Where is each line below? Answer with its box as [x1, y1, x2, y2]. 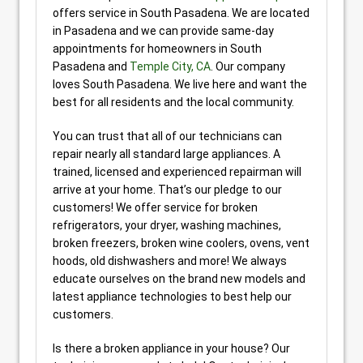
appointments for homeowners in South [53, 42, 262, 55]
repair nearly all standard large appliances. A [53, 147, 280, 160]
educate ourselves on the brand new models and [53, 272, 305, 285]
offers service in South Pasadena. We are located [53, 6, 310, 19]
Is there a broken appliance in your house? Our [53, 342, 290, 355]
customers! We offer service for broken [53, 201, 258, 214]
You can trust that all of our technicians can [53, 130, 282, 143]
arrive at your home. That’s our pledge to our [53, 183, 282, 196]
